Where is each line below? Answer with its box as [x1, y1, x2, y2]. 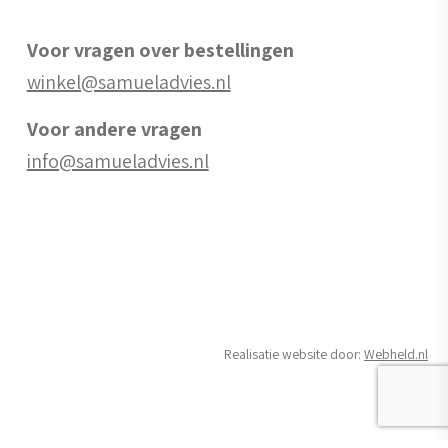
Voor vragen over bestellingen [26, 37, 294, 63]
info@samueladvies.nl [26, 148, 209, 174]
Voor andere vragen [26, 116, 202, 142]
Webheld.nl [363, 345, 428, 363]
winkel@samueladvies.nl [26, 69, 231, 95]
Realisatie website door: [223, 345, 364, 363]
